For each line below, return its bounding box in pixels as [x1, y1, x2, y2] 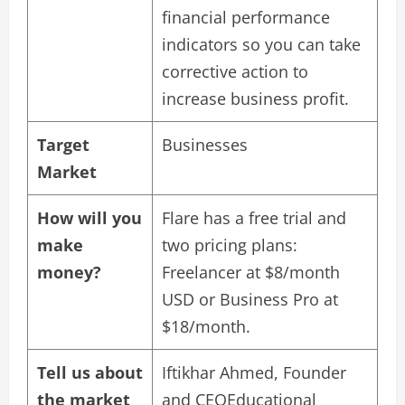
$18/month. [162, 315, 250, 337]
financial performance [162, 5, 330, 28]
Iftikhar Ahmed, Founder [162, 361, 346, 383]
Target [37, 133, 89, 155]
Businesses [162, 133, 248, 155]
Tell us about [37, 361, 143, 383]
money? [37, 260, 101, 283]
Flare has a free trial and [162, 206, 346, 229]
